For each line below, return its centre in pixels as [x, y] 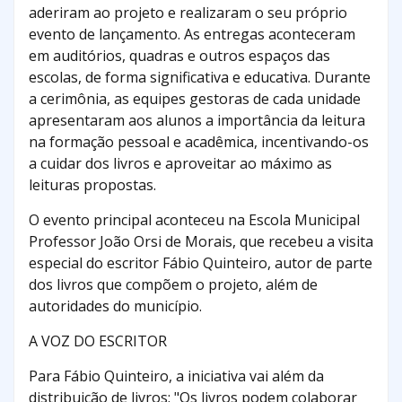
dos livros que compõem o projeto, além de [173, 285]
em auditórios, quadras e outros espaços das [179, 56]
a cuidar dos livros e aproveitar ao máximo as [180, 164]
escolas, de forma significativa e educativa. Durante [200, 78]
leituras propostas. [92, 185]
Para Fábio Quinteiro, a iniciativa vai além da [176, 376]
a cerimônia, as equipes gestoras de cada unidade [195, 99]
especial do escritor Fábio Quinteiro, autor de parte [201, 263]
